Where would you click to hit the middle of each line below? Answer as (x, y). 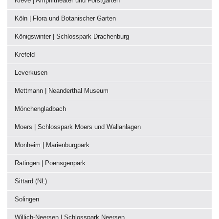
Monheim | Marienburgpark (52, 145)
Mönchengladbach (40, 109)
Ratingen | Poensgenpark (50, 163)
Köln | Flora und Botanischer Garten (65, 18)
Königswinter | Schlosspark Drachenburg (72, 36)
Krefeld (25, 54)
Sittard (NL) (31, 181)
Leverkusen (31, 72)
